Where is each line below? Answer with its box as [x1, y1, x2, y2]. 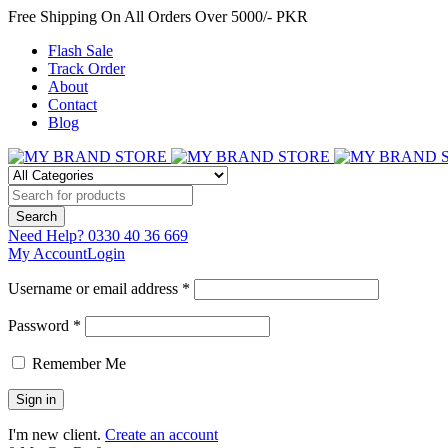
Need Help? [8, 227, 84, 244]
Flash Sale [48, 42, 113, 59]
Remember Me [28, 355, 126, 372]
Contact [48, 96, 97, 113]
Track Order [48, 60, 125, 77]
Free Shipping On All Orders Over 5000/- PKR [8, 8, 308, 25]
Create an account [105, 426, 218, 443]
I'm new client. [8, 426, 101, 443]
